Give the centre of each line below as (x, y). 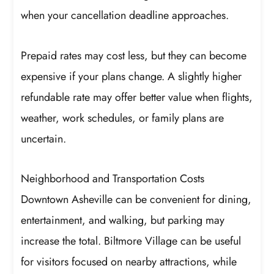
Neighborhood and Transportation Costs (113, 179)
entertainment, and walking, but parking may (123, 220)
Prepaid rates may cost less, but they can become (134, 55)
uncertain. (44, 139)
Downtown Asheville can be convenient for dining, (136, 200)
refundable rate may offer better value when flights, (137, 97)
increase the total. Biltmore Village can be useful (131, 241)
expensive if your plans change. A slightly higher (131, 76)
